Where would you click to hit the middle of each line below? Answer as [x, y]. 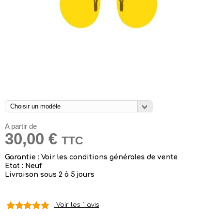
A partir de [21, 126]
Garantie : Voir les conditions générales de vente [91, 157]
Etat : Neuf [23, 166]
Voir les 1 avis [78, 205]
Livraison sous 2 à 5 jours [50, 174]
